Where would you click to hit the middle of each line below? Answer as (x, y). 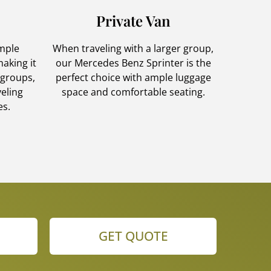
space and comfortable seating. (133, 92)
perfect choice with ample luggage (133, 77)
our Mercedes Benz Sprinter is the (133, 63)
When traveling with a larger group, (133, 48)
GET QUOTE (133, 236)
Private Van (133, 20)
